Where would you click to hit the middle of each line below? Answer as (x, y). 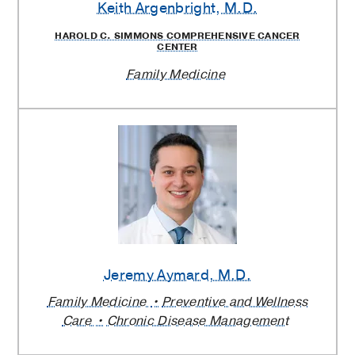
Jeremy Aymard (157, 275)
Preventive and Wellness (235, 302)
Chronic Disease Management (198, 321)
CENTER (177, 47)
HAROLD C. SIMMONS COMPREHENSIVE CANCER (177, 36)
